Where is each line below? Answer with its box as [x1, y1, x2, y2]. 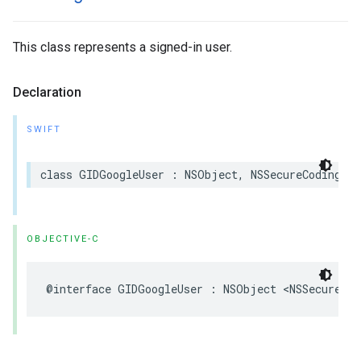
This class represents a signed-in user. [13, 39, 232, 55]
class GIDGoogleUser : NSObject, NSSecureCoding [40, 167, 341, 182]
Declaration [13, 85, 81, 100]
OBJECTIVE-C [27, 234, 99, 244]
